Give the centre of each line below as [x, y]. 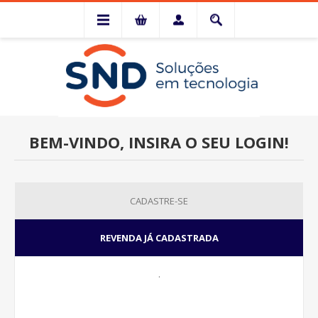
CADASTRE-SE [159, 201]
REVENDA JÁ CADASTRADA [159, 238]
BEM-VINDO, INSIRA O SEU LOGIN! [159, 142]
